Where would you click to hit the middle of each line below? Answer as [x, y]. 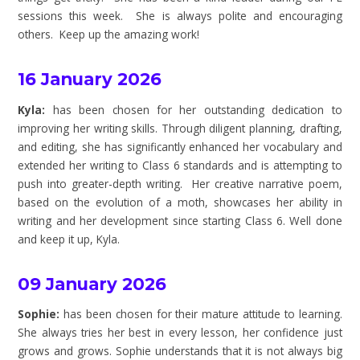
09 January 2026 [92, 283]
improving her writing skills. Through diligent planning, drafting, [180, 128]
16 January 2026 [90, 79]
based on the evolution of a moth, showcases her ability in [180, 202]
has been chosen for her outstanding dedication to [197, 109]
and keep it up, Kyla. [69, 239]
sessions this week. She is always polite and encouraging [180, 16]
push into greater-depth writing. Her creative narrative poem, [180, 183]
